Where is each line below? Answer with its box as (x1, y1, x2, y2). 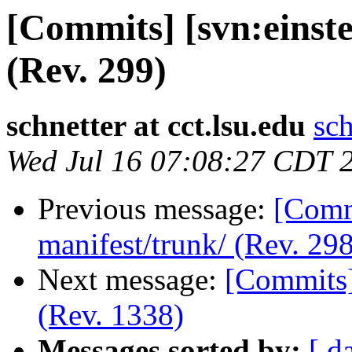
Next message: (38, 262, 225, 297)
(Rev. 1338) (38, 298, 184, 332)
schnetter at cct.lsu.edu (6, 108, 306, 143)
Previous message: (38, 192, 273, 226)
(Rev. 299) (6, 49, 167, 90)
